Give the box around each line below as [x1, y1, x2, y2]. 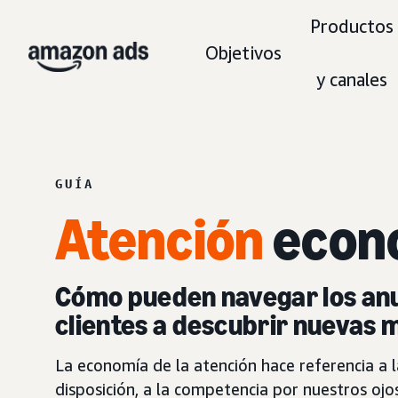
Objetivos [205, 43, 282, 63]
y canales [316, 69, 387, 90]
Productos [310, 16, 394, 36]
